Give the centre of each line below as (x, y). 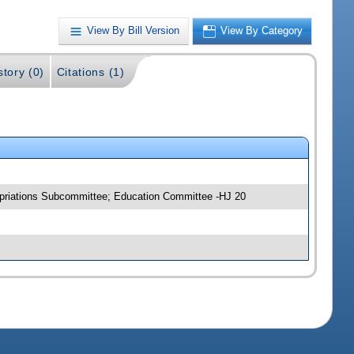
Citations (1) (90, 72)
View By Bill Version (134, 31)
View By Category (262, 31)
